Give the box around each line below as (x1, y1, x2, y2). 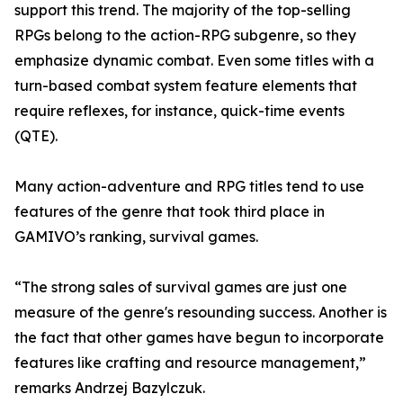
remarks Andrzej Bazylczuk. (14, 379, 205, 398)
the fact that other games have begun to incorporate (14, 328, 384, 347)
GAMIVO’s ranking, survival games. (14, 228, 258, 246)
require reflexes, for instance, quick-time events (14, 102, 345, 121)
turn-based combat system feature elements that (14, 76, 357, 95)
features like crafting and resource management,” (14, 354, 366, 372)
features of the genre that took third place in (14, 202, 325, 221)
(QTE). (14, 127, 58, 146)
